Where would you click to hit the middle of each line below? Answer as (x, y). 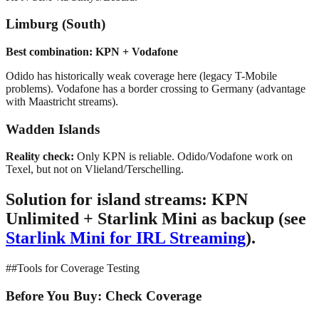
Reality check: (40, 157)
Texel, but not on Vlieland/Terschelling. (95, 169)
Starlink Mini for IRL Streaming (126, 238)
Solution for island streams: (106, 200)
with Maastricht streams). (62, 101)
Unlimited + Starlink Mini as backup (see (156, 219)
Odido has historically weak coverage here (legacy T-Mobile (141, 75)
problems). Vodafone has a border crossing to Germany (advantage (156, 88)
